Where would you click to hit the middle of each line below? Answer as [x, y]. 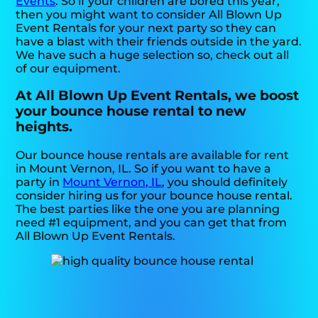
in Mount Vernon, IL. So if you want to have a [144, 169]
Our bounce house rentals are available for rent [153, 155]
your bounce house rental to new [131, 111]
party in [39, 182]
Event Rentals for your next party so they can [146, 28]
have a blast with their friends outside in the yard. [159, 41]
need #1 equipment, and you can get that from [152, 223]
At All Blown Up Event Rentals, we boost [158, 96]
